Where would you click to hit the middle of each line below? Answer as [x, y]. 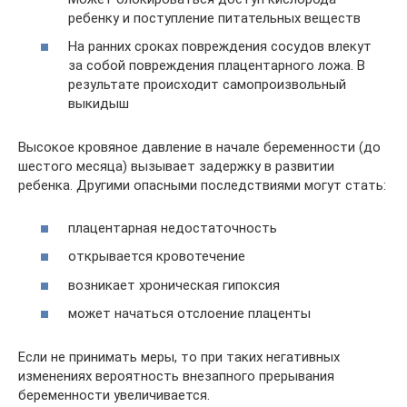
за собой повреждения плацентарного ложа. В [217, 65]
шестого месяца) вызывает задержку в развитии [176, 166]
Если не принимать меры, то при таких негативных [179, 357]
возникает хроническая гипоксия [174, 285]
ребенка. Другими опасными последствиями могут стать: [202, 185]
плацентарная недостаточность [173, 228]
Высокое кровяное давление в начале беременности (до [199, 147]
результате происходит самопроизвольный [207, 84]
